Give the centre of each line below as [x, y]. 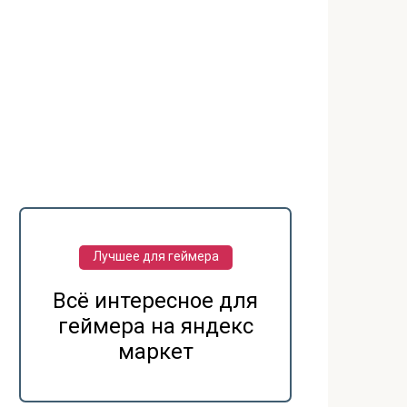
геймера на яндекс [155, 326]
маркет [155, 352]
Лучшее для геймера [155, 256]
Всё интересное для [155, 301]
